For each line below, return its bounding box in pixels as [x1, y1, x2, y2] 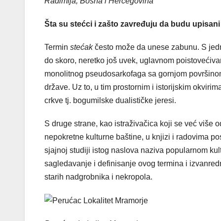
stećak [70, 42, 93, 51]
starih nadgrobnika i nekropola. [44, 172, 152, 181]
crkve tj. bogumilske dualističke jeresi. [44, 96, 176, 105]
